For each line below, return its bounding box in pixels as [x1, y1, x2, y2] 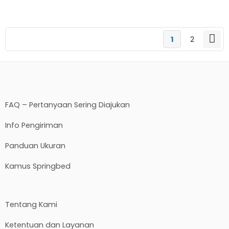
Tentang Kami [5, 199, 57, 210]
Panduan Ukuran [5, 140, 65, 151]
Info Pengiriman [5, 120, 63, 130]
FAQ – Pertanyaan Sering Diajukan [5, 99, 130, 110]
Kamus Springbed [5, 161, 71, 171]
